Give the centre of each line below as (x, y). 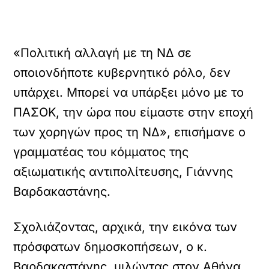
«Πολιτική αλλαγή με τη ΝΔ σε (103, 53)
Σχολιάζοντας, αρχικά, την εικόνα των (125, 227)
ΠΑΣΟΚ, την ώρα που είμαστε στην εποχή (134, 112)
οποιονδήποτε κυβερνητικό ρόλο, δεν (122, 73)
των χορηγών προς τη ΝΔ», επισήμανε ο (130, 132)
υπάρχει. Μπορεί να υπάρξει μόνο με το (129, 92)
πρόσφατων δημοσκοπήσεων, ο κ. (110, 247)
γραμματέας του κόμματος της (101, 152)
